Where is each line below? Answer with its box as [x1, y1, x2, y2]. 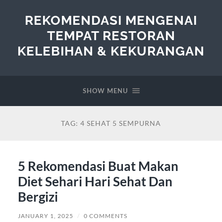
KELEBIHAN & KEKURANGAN [17, 43, 205, 58]
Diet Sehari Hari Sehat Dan [17, 173, 172, 189]
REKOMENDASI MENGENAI [25, 12, 197, 28]
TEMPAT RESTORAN [47, 28, 175, 43]
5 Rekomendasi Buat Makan [17, 158, 178, 174]
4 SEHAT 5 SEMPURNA [80, 119, 161, 127]
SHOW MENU [82, 87, 128, 95]
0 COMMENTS [83, 212, 127, 220]
